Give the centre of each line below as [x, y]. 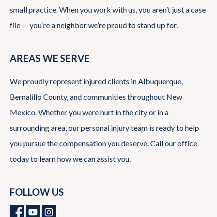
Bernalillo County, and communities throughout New [96, 96]
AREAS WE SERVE [50, 58]
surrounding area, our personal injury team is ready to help [104, 127]
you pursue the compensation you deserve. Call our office [103, 143]
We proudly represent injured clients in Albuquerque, [96, 81]
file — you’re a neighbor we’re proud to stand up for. [94, 25]
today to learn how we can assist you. [70, 158]
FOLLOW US [37, 192]
